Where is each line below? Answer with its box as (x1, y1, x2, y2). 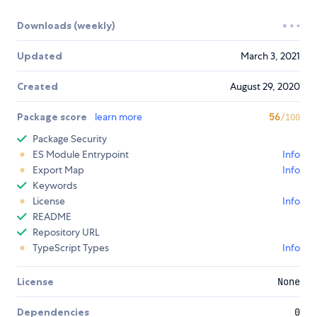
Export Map (33, 163, 84, 177)
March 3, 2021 (241, 50, 300, 63)
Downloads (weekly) (17, 19, 115, 33)
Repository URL (33, 226, 99, 239)
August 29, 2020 (230, 80, 300, 93)
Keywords (33, 179, 77, 192)
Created (17, 80, 58, 93)
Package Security (33, 132, 107, 146)
